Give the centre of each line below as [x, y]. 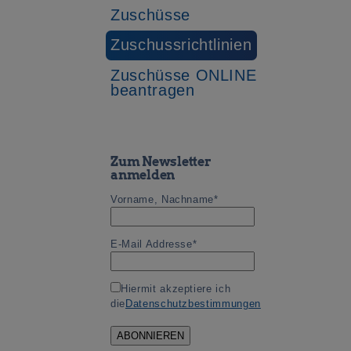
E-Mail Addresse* [154, 244]
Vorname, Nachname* [165, 199]
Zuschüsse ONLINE [184, 75]
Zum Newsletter [161, 161]
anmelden [143, 174]
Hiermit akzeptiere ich [176, 288]
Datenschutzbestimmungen [193, 303]
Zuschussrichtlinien [181, 45]
